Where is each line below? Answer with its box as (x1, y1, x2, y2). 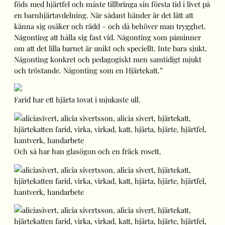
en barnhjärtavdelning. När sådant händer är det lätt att (14, 10, 193, 20)
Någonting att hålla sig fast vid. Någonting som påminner (14, 32, 201, 42)
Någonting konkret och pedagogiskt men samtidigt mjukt (14, 54, 201, 64)
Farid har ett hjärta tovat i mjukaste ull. (14, 94, 141, 105)
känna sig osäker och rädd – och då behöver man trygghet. (14, 21, 206, 31)
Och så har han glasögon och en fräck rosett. (14, 146, 161, 156)
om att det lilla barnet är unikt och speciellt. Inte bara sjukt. (14, 43, 207, 53)
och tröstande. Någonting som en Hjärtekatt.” (14, 65, 163, 75)
